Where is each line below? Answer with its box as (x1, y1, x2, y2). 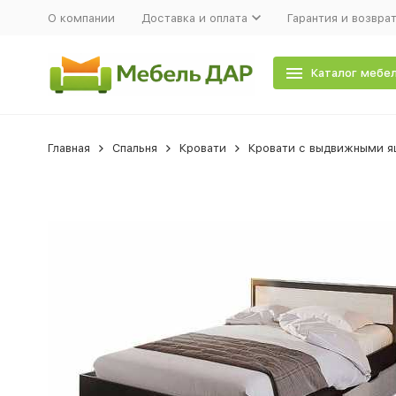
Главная (47, 141, 90, 155)
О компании (47, 11, 115, 25)
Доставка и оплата (141, 11, 247, 25)
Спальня (111, 141, 157, 155)
